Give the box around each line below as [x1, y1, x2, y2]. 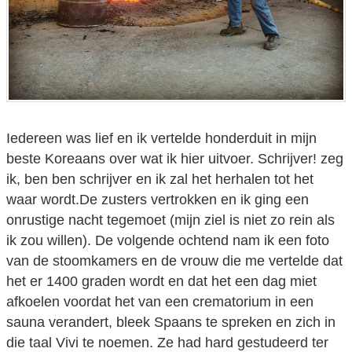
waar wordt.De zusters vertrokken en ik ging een [6, 191, 309, 207]
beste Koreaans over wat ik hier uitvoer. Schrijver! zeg [6, 150, 343, 167]
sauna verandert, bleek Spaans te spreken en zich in [6, 313, 335, 330]
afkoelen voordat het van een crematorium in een [6, 293, 313, 310]
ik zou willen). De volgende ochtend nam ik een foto [6, 232, 329, 248]
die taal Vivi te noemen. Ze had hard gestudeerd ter [6, 334, 328, 350]
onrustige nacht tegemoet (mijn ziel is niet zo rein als [6, 211, 335, 228]
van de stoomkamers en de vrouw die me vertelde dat [6, 252, 343, 269]
